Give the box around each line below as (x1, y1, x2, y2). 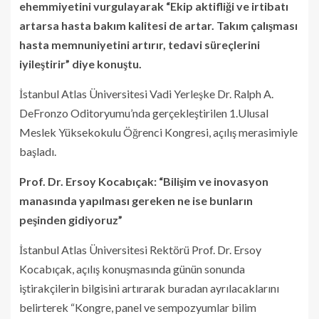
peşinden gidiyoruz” (19, 212, 122, 226)
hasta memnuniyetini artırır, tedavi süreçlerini (19, 37, 260, 51)
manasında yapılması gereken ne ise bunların (19, 193, 253, 207)
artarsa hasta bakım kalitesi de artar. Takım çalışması (19, 18, 298, 32)
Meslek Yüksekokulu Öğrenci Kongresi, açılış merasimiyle (19, 125, 298, 139)
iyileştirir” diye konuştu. (19, 56, 142, 70)
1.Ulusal (229, 105, 268, 120)
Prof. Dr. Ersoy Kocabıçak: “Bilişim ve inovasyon (19, 174, 268, 188)
